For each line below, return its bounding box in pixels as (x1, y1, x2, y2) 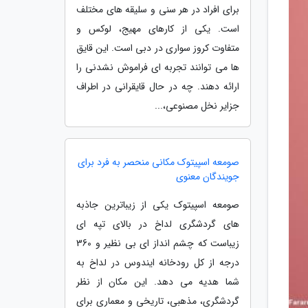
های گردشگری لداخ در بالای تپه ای (76, 217, 239, 232)
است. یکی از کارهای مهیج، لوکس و (76, 21, 239, 36)
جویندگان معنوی (176, 169, 239, 184)
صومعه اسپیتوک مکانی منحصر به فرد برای (78, 155, 239, 170)
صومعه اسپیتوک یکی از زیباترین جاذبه (76, 197, 239, 212)
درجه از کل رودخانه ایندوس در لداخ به (76, 255, 239, 270)
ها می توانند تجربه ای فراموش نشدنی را (76, 60, 239, 75)
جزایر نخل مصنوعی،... (155, 98, 239, 113)
